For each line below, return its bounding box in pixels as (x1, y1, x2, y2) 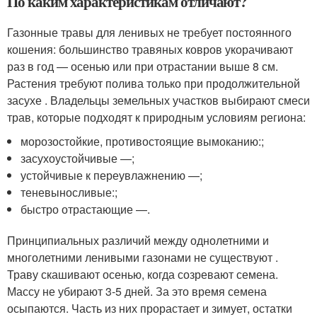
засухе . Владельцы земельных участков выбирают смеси (7, 91, 310, 108)
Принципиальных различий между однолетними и (7, 231, 269, 248)
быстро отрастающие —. (21, 200, 151, 217)
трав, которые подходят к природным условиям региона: (7, 108, 306, 125)
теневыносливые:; (21, 183, 118, 200)
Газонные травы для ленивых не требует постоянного (7, 23, 292, 40)
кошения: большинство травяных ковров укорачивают (7, 40, 293, 57)
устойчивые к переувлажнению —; (21, 166, 203, 183)
